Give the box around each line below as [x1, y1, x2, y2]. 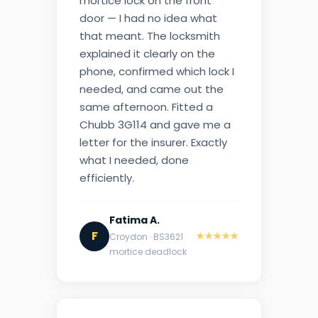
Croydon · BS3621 [109, 231, 183, 243]
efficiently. [79, 170, 134, 186]
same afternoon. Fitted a [79, 99, 213, 115]
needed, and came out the [79, 82, 224, 97]
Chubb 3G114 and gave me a [79, 117, 231, 133]
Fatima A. [109, 213, 160, 228]
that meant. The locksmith [79, 28, 220, 44]
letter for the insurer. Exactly [79, 135, 227, 150]
